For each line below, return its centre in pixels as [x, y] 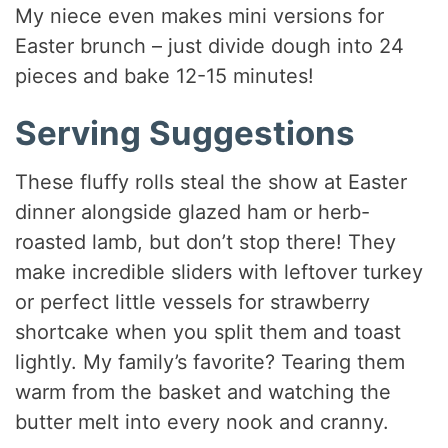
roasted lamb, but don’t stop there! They [206, 242]
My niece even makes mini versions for [200, 15]
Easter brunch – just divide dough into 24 [210, 45]
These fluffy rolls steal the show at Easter [211, 182]
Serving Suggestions [185, 132]
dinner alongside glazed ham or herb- [193, 212]
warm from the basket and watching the [203, 392]
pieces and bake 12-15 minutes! [165, 75]
